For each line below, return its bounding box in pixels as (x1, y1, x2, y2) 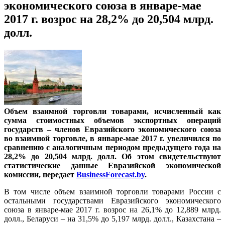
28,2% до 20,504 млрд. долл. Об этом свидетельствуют (4, 152, 221, 161)
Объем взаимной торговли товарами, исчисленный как (4, 106, 221, 116)
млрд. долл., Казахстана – (130, 214, 221, 223)
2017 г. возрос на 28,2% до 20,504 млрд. (4, 12, 213, 26)
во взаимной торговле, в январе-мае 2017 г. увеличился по (4, 134, 221, 143)
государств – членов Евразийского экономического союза (4, 125, 221, 134)
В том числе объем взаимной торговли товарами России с (4, 187, 221, 196)
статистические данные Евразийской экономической (4, 161, 221, 170)
